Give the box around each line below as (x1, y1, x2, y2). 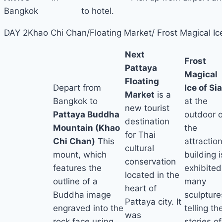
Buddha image (53, 190, 111, 200)
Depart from (53, 83, 101, 93)
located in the (125, 169, 179, 180)
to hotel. (81, 5, 114, 16)
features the (53, 163, 102, 173)
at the (184, 96, 208, 107)
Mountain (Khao (53, 123, 120, 133)
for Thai (125, 129, 156, 140)
